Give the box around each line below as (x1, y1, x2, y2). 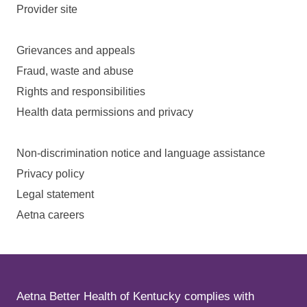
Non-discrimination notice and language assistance (16, 147, 265, 159)
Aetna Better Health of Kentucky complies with (16, 289, 254, 302)
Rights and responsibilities (16, 85, 145, 97)
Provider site (16, 3, 77, 15)
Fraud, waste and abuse (16, 64, 134, 77)
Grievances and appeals (16, 44, 135, 56)
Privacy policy (16, 167, 84, 180)
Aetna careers (16, 208, 84, 221)
